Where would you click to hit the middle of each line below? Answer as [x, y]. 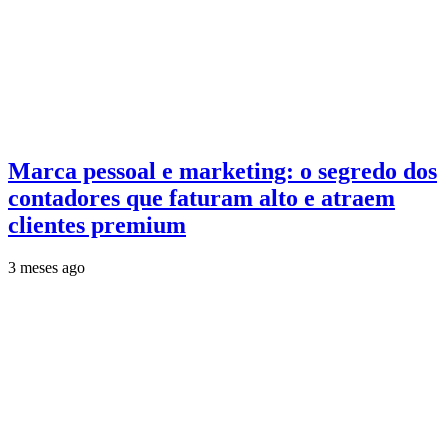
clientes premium [97, 224]
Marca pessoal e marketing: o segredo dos [222, 170]
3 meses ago [46, 267]
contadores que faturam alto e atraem [201, 197]
